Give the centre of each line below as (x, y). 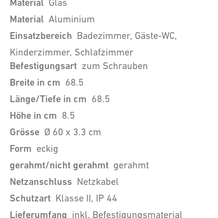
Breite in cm (35, 83)
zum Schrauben (115, 66)
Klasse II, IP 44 (86, 198)
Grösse (25, 132)
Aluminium (72, 19)
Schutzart (30, 199)
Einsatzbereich (41, 36)
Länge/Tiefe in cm (48, 99)
